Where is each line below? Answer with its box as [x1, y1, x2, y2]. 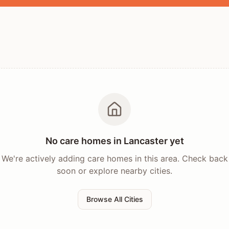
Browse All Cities [86, 195, 143, 203]
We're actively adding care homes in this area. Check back [1, 153, 228, 164]
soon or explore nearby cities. [57, 166, 172, 176]
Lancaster [123, 135, 168, 146]
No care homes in [45, 135, 124, 146]
